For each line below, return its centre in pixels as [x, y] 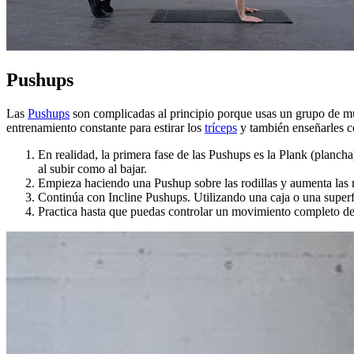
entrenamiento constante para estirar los [105, 127]
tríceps [221, 127]
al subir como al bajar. [92, 168]
